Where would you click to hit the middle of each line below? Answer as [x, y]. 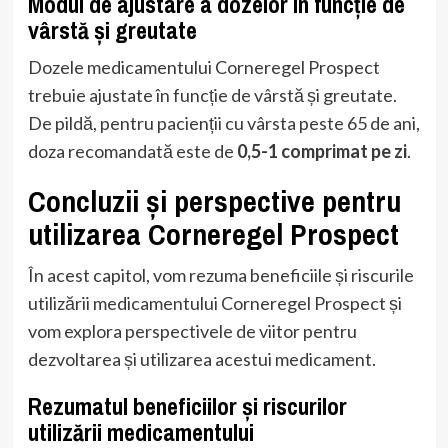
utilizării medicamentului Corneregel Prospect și [214, 302]
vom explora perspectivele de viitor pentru [192, 330]
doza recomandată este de [132, 150]
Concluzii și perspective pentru [214, 200]
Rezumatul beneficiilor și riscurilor [187, 405]
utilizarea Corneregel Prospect [213, 233]
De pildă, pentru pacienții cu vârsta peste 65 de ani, [223, 122]
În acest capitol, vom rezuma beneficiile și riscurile [220, 274]
